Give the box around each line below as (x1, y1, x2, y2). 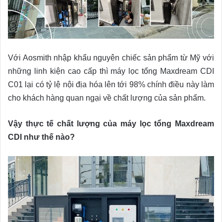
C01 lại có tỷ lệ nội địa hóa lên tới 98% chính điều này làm (8, 80, 214, 89)
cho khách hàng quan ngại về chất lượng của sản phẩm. (8, 93, 206, 102)
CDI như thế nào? (8, 132, 75, 141)
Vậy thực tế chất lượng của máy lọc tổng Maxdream (8, 119, 214, 128)
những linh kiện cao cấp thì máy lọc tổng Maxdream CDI (8, 66, 214, 75)
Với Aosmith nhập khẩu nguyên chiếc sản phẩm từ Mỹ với (8, 53, 214, 62)
